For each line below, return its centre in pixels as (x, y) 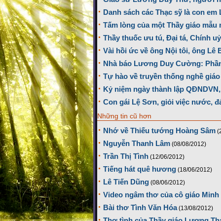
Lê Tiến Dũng (126, 182)
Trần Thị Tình (126, 156)
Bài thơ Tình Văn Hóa (140, 208)
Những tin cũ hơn (124, 116)
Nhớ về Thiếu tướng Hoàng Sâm (159, 131)
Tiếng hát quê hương (140, 169)
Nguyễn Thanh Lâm (137, 144)
